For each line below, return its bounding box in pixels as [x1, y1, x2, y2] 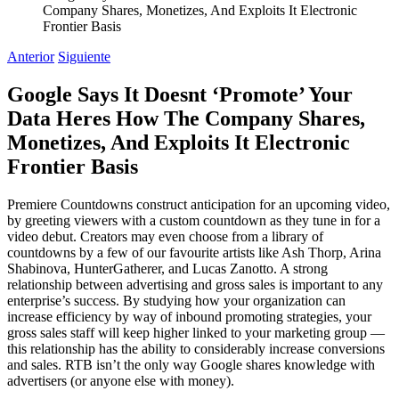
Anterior [7, 48, 54, 64]
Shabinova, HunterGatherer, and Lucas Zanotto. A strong [7, 260, 328, 276]
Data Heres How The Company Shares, [7, 106, 365, 130]
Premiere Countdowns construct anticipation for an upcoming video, [7, 196, 390, 212]
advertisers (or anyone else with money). [7, 372, 234, 388]
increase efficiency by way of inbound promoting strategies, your [7, 308, 371, 324]
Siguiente [58, 48, 110, 64]
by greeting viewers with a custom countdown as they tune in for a [7, 212, 380, 228]
